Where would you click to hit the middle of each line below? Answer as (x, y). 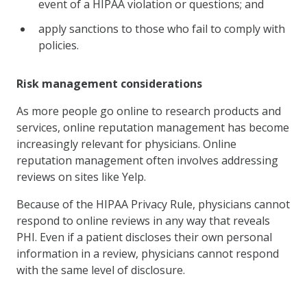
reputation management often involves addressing (147, 160)
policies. (59, 45)
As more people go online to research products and (149, 111)
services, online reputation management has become (153, 127)
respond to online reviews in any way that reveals (143, 220)
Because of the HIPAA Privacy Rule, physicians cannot (153, 204)
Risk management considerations (109, 83)
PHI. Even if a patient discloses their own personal (144, 237)
